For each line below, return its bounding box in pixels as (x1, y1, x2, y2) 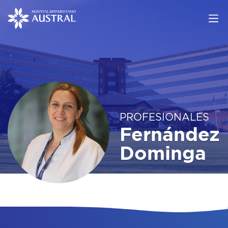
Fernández (120, 126, 220, 145)
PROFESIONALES (120, 112, 209, 123)
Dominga (120, 145, 206, 163)
